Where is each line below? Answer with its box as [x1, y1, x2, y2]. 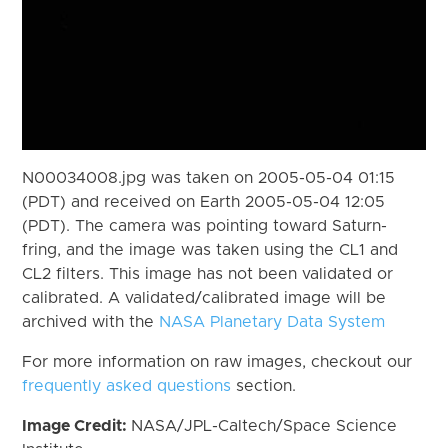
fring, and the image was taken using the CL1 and [22, 241, 399, 258]
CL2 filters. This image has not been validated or [22, 265, 394, 282]
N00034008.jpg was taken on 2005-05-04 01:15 [22, 169, 396, 186]
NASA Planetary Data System [159, 313, 386, 330]
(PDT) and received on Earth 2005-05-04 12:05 [22, 193, 386, 210]
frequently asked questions [22, 377, 232, 394]
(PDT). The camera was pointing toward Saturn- [22, 217, 388, 234]
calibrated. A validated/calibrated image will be [22, 289, 387, 306]
